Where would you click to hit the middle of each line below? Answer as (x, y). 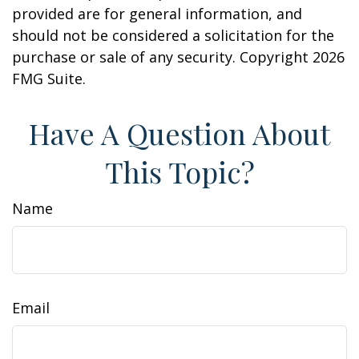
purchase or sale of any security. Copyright (162, 57)
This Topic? (179, 171)
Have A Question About (179, 133)
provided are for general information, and (157, 14)
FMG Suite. (49, 79)
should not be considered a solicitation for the (173, 35)
